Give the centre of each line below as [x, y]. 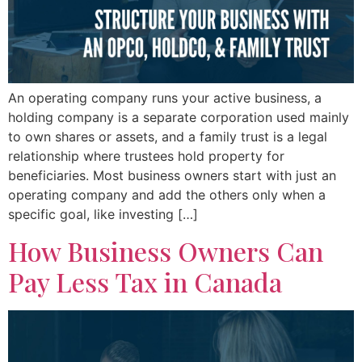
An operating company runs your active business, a [165, 98]
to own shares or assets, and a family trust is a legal [168, 137]
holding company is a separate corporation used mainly [179, 118]
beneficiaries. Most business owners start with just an [172, 176]
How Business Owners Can [166, 250]
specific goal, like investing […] [103, 215]
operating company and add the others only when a [167, 195]
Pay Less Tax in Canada [145, 281]
